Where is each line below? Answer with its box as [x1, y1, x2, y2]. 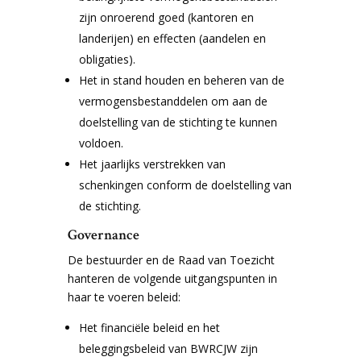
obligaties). [79, 52, 136, 67]
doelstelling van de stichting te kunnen [79, 114, 278, 130]
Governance [68, 226, 140, 244]
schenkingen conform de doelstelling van [79, 177, 293, 193]
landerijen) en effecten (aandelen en [79, 31, 267, 46]
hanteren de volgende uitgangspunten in [68, 271, 278, 286]
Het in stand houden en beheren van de [79, 73, 285, 88]
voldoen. [79, 135, 124, 151]
